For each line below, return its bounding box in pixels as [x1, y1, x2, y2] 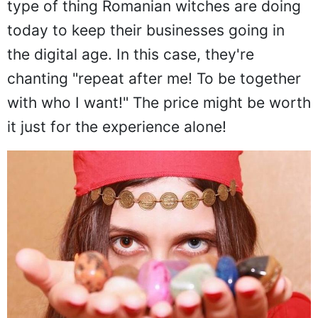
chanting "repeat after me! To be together [7, 69, 301, 87]
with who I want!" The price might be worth [7, 93, 311, 111]
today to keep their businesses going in [7, 21, 285, 39]
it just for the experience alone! [7, 117, 226, 136]
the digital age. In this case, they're [7, 45, 254, 63]
